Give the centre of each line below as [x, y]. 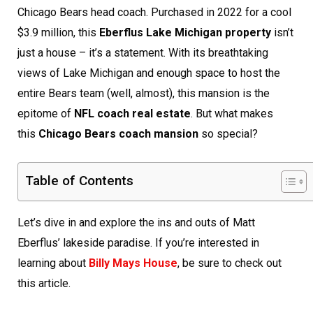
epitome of [46, 114]
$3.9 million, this [58, 33]
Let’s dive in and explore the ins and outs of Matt [136, 223]
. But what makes [232, 114]
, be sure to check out [230, 263]
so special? [228, 134]
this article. [44, 284]
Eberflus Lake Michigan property [185, 33]
